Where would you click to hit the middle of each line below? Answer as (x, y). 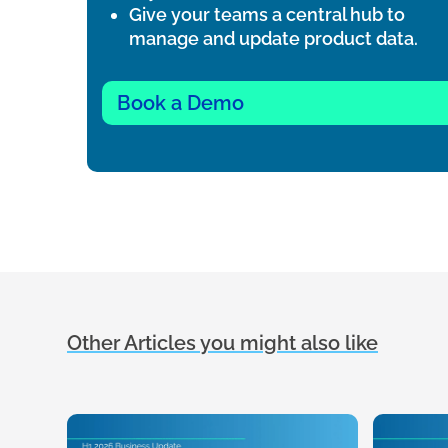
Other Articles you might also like (222, 343)
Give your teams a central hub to (267, 15)
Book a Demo (180, 103)
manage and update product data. (273, 39)
